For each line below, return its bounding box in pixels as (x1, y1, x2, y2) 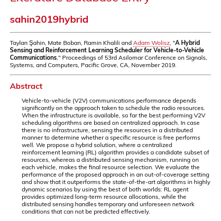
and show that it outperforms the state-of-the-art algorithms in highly (22, 178, 210, 185)
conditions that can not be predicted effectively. (22, 207, 150, 215)
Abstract (10, 80, 42, 91)
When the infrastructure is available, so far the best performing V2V (22, 111, 205, 119)
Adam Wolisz (133, 38, 170, 46)
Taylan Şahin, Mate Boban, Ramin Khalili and (10, 38, 133, 46)
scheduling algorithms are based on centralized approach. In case (22, 118, 200, 126)
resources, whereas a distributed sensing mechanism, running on (22, 155, 199, 163)
